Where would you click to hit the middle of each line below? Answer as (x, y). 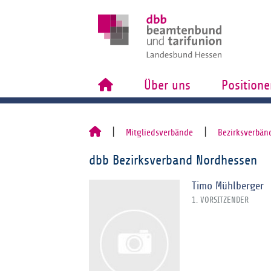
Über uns (167, 85)
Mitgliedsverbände (159, 132)
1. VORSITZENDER (220, 200)
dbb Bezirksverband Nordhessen (173, 160)
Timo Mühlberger (228, 186)
